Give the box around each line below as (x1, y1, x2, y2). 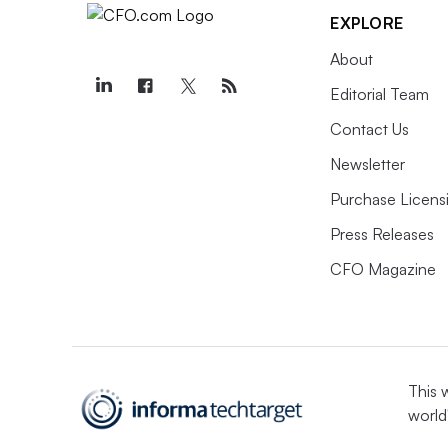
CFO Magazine (330, 259, 436, 279)
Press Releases (330, 224, 434, 244)
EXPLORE (330, 13, 404, 33)
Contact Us (330, 119, 409, 139)
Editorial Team (330, 84, 429, 104)
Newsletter (330, 154, 405, 174)
